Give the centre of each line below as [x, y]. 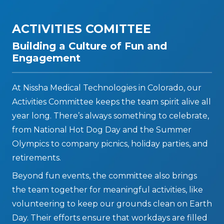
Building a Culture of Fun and [89, 46]
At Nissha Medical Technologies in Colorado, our [107, 88]
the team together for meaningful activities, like [107, 190]
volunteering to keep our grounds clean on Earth [112, 204]
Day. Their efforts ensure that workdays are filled [110, 218]
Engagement [46, 58]
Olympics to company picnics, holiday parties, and [110, 144]
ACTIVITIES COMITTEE [81, 29]
